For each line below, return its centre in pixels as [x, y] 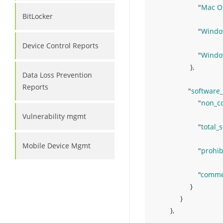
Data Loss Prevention [57, 75]
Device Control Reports [60, 46]
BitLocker [38, 16]
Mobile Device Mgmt [56, 146]
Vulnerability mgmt [54, 116]
